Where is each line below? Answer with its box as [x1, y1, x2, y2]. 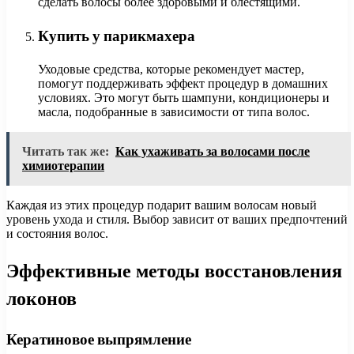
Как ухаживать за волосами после [115, 144, 310, 158]
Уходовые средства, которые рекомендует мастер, [38, 62, 304, 76]
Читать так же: [22, 144, 109, 158]
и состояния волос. [6, 226, 108, 240]
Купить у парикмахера [38, 25, 195, 47]
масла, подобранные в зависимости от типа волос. [38, 104, 310, 119]
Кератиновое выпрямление [6, 328, 191, 350]
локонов [6, 284, 77, 311]
